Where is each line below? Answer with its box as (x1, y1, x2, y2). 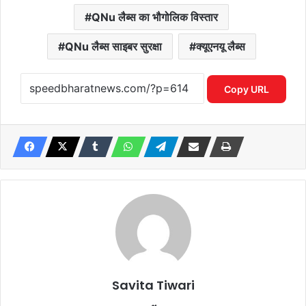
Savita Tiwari (111, 277, 195, 294)
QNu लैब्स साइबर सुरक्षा (64, 40, 162, 53)
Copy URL (223, 83, 269, 96)
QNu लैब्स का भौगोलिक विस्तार (92, 10, 218, 24)
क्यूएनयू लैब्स (195, 40, 245, 53)
